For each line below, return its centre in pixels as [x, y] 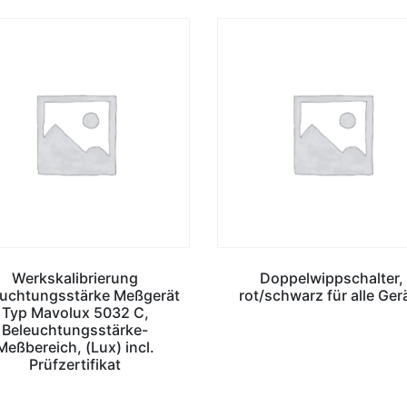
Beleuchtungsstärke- [75, 329]
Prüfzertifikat [75, 364]
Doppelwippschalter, [332, 278]
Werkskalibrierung [75, 278]
